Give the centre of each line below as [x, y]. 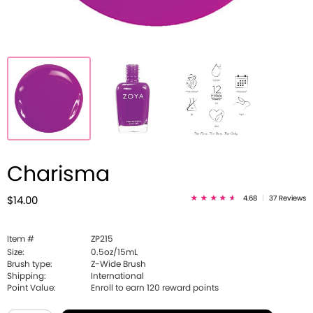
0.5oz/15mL [114, 252]
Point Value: [31, 288]
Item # [21, 239]
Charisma [58, 175]
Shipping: [27, 276]
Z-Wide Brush [118, 264]
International [117, 276]
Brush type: [30, 264]
